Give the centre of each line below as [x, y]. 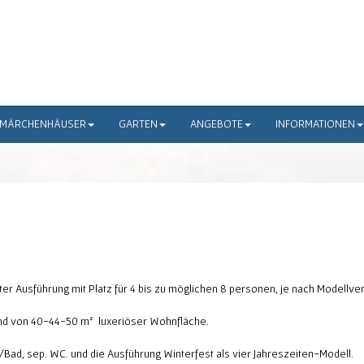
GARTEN [138, 123]
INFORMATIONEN [315, 123]
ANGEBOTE [217, 123]
